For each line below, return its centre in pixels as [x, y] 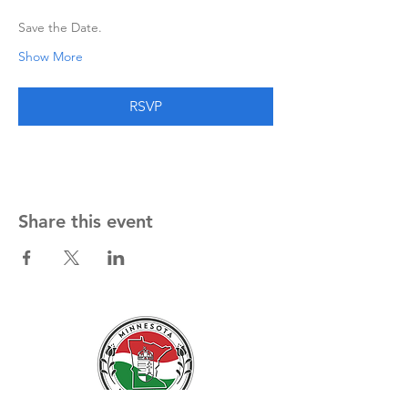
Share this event [86, 221]
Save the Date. [62, 27]
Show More [51, 56]
